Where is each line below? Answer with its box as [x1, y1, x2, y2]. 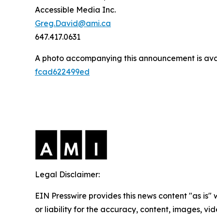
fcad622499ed [35, 67, 90, 77]
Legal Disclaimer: [35, 170, 100, 179]
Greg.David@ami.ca [35, 18, 111, 28]
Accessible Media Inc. [35, 5, 116, 15]
